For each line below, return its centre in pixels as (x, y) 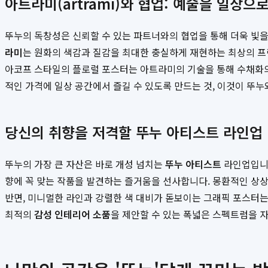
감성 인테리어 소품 (72, 214)
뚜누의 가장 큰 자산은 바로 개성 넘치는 (85, 164)
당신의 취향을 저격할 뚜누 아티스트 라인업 (134, 132)
